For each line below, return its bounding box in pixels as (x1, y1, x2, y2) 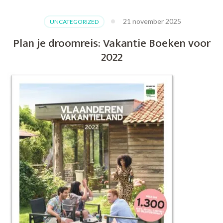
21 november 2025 (122, 17, 181, 26)
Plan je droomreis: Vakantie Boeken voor (12, 34, 211, 53)
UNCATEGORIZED (49, 18, 99, 26)
